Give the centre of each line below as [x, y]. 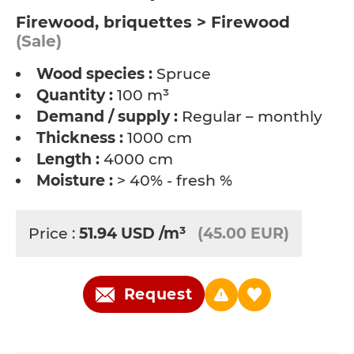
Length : [68, 159]
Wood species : [94, 74]
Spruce [182, 74]
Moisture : [75, 181]
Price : [54, 233]
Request [158, 294]
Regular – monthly [250, 117]
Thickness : [80, 138]
